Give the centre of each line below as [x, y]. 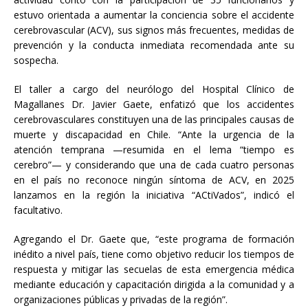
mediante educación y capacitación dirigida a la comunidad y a [154, 285]
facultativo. [38, 210]
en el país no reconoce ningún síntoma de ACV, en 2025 [154, 180]
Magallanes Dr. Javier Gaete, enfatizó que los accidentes [154, 104]
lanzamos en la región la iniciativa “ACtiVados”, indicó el [154, 195]
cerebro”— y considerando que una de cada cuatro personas [154, 165]
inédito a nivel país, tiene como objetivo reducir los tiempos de [154, 254]
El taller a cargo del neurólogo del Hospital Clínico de [154, 89]
